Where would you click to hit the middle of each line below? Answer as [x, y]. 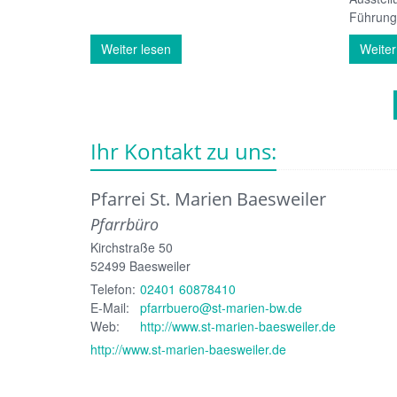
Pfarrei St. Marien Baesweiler [208, 198]
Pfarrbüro [125, 224]
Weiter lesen [136, 48]
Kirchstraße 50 [132, 247]
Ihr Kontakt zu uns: [183, 151]
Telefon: [113, 288]
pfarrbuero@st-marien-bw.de [221, 307]
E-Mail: [110, 307]
